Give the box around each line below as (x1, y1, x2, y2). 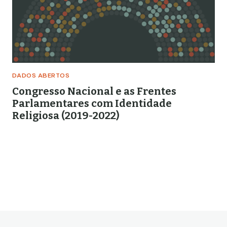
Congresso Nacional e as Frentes (12, 85, 176, 97)
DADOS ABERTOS (12, 73, 70, 79)
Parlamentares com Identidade (12, 97, 172, 109)
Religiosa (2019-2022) (12, 109, 120, 122)
